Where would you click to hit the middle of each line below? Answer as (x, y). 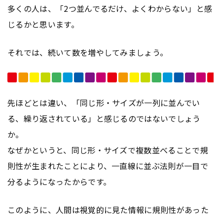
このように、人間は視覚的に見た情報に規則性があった (108, 209)
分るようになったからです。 (59, 181)
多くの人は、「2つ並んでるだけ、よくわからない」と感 (110, 9)
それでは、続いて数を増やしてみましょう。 (88, 53)
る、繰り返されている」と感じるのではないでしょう (104, 118)
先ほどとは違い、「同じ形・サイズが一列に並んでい (104, 102)
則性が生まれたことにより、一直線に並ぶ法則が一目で (108, 166)
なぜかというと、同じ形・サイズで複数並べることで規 (108, 150)
